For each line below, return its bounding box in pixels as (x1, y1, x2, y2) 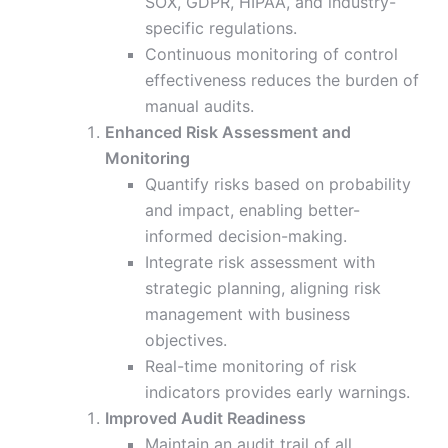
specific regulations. (145, 18, 297, 39)
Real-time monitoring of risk (145, 356, 357, 377)
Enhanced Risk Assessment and (105, 122, 351, 143)
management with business (145, 304, 350, 325)
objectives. (145, 330, 227, 351)
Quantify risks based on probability (145, 174, 411, 195)
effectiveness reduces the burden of (145, 70, 419, 91)
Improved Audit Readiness (105, 408, 306, 429)
